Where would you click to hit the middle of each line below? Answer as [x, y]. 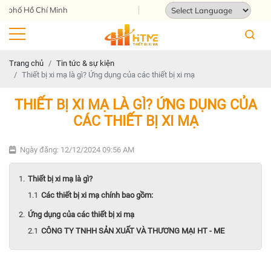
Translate [246, 26]
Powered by [186, 26]
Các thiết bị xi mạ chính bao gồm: [97, 195]
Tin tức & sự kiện [85, 63]
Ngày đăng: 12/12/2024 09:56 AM [77, 149]
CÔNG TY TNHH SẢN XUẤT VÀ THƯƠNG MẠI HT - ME [133, 230]
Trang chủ [26, 63]
